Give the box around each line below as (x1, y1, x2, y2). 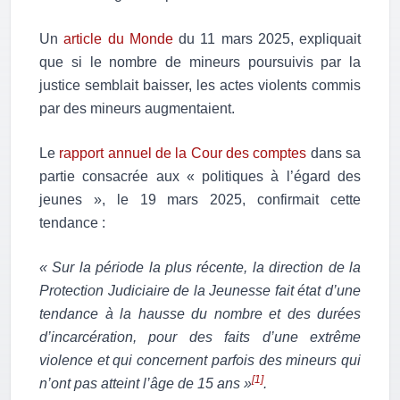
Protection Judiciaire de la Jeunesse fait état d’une (39, 283, 361, 299)
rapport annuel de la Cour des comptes (59, 146, 307, 162)
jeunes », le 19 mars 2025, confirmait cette (39, 192, 361, 208)
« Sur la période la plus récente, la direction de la (39, 260, 361, 276)
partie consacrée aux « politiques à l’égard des (39, 169, 361, 185)
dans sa (306, 146, 362, 162)
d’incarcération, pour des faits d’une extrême (39, 329, 361, 346)
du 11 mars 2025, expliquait (172, 31, 361, 47)
